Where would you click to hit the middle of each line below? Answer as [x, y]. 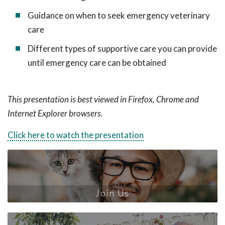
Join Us [113, 193]
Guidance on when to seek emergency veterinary [119, 15]
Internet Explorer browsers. [55, 113]
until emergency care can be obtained [97, 63]
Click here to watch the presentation [76, 135]
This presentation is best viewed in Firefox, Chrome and [103, 99]
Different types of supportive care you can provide [122, 48]
